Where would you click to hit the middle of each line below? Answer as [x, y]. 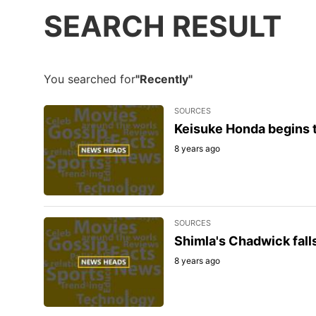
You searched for [90, 79]
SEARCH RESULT [163, 26]
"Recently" [164, 79]
